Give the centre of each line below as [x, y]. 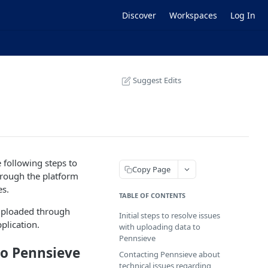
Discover [139, 15]
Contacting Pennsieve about [170, 254]
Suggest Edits [157, 80]
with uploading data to [160, 227]
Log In [243, 15]
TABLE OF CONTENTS [152, 195]
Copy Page [151, 169]
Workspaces [193, 15]
